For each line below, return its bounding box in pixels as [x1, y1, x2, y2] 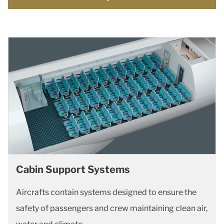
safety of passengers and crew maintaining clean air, [16, 203, 207, 213]
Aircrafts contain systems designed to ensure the [16, 187, 196, 197]
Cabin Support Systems [16, 163, 130, 175]
